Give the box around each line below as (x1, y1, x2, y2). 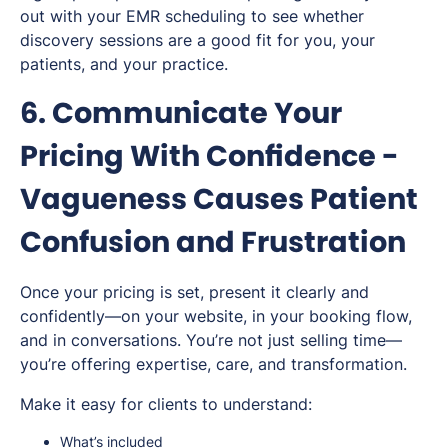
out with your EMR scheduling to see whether (20, 5, 364, 26)
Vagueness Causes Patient (20, 178, 418, 219)
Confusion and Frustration (20, 221, 406, 262)
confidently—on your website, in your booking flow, (20, 305, 412, 326)
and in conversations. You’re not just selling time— (20, 329, 402, 350)
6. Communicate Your (20, 92, 342, 133)
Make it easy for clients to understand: (20, 393, 312, 414)
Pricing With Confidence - (20, 135, 399, 176)
